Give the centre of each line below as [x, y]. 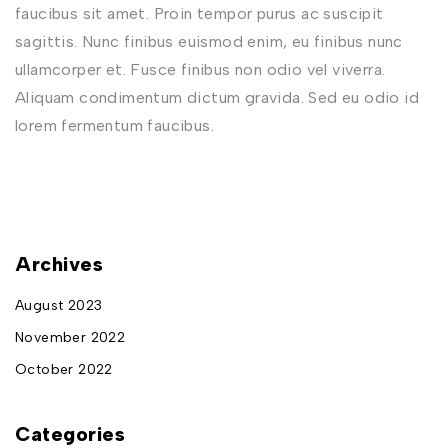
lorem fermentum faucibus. [114, 126]
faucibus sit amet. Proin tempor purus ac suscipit [199, 14]
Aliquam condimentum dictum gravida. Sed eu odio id [217, 98]
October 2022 [64, 370]
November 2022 [70, 338]
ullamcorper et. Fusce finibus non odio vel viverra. [200, 70]
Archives [59, 264]
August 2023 [59, 306]
